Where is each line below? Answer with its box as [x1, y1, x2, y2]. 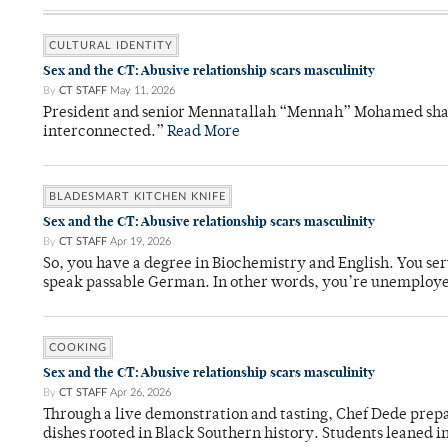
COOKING [49, 342, 107, 354]
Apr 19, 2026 [110, 236, 171, 248]
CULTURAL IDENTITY [49, 40, 173, 52]
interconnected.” [43, 125, 167, 141]
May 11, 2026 [110, 85, 175, 97]
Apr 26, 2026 [110, 387, 171, 399]
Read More [167, 125, 240, 141]
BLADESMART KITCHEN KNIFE [49, 191, 226, 203]
